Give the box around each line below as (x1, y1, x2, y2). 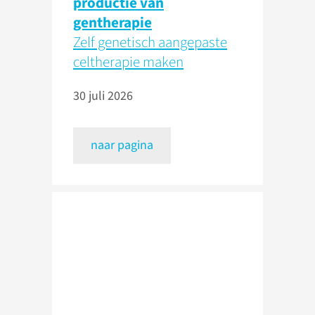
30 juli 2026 (73, 86, 133, 105)
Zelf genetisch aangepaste (73, 31, 227, 53)
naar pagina (91, 136, 153, 154)
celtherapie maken (73, 51, 184, 72)
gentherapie (73, 11, 152, 33)
